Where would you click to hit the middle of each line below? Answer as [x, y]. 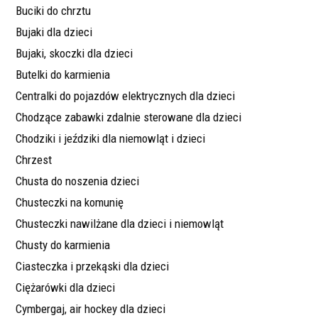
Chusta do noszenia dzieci [77, 181]
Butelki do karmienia [63, 75]
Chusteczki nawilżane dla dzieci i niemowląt [120, 224]
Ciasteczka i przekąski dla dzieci [92, 267]
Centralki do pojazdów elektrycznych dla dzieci [125, 96]
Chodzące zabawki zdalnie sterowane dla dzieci [128, 117]
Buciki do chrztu [53, 11]
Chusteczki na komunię [70, 203]
